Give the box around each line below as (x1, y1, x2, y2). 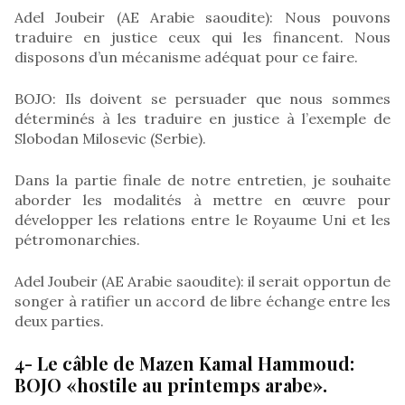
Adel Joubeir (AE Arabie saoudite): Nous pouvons (14, 7, 391, 26)
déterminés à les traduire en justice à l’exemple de (14, 108, 391, 127)
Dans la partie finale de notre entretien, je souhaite (14, 170, 391, 189)
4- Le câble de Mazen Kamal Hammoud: (14, 350, 354, 375)
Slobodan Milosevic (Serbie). (14, 128, 206, 147)
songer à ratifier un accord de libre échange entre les (14, 291, 391, 310)
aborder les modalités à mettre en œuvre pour (14, 190, 391, 209)
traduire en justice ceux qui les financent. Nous (14, 27, 391, 46)
